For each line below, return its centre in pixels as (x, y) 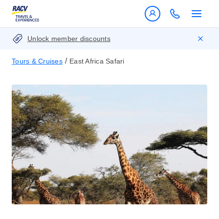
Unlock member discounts (69, 39)
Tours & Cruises (37, 61)
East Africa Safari (97, 61)
